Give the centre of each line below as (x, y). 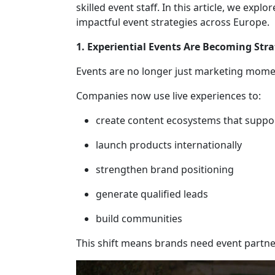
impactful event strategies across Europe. (173, 22)
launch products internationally (169, 145)
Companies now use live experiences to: (168, 96)
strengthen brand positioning (165, 169)
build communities (139, 219)
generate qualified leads (152, 194)
